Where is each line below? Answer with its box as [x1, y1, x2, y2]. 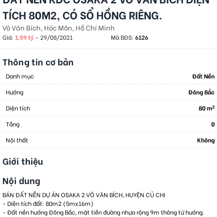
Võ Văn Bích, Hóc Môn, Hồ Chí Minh [2, 22, 115, 33]
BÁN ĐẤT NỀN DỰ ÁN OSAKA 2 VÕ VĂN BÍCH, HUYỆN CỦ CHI [2, 190, 165, 199]
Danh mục [6, 71, 34, 80]
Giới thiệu [2, 155, 44, 168]
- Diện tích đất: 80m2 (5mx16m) [2, 199, 93, 208]
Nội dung [2, 174, 41, 187]
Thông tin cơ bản [2, 55, 74, 68]
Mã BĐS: [111, 32, 135, 42]
